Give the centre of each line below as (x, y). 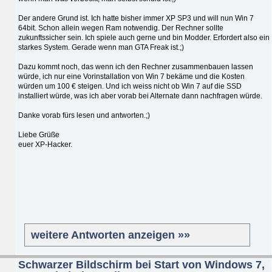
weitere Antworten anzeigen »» (110, 235)
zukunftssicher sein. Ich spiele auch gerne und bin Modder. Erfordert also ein (144, 37)
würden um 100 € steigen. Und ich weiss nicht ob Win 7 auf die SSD (130, 86)
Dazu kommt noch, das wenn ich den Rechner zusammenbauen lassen (136, 66)
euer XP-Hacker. (45, 144)
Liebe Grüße (39, 134)
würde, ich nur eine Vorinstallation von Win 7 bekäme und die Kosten (131, 76)
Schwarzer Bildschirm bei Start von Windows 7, (141, 264)
